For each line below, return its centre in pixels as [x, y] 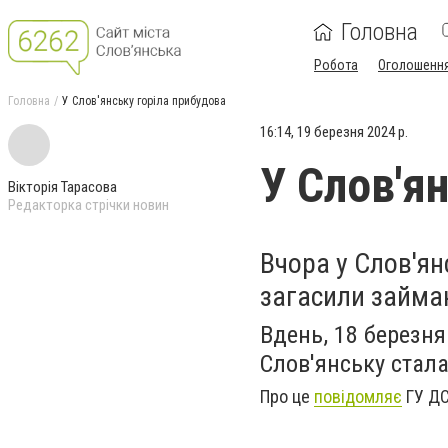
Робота [336, 65]
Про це [287, 396]
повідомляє [358, 396]
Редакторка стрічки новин [88, 205]
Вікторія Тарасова [62, 187]
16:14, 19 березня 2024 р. [334, 132]
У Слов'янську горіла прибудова [144, 101]
